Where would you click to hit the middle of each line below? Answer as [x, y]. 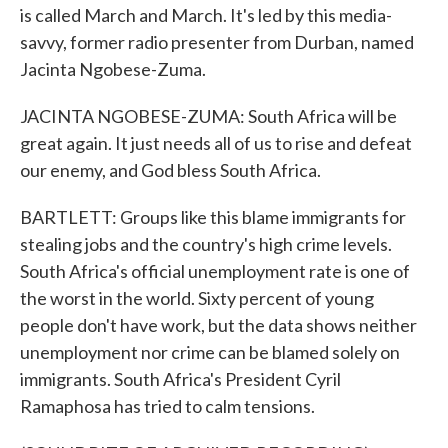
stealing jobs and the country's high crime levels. [206, 244]
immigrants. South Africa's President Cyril [180, 379]
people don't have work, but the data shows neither [218, 325]
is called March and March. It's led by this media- [206, 15]
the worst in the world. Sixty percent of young [197, 298]
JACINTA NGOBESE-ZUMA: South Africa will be [208, 116]
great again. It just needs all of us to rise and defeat [216, 143]
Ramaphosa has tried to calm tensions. [167, 406]
